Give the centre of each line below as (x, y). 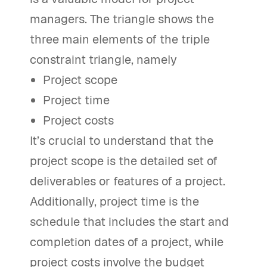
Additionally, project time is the (114, 201)
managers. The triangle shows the (122, 19)
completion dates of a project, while (127, 242)
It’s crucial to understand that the (122, 141)
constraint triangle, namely (103, 60)
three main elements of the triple (120, 39)
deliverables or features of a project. (128, 181)
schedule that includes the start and (129, 222)
